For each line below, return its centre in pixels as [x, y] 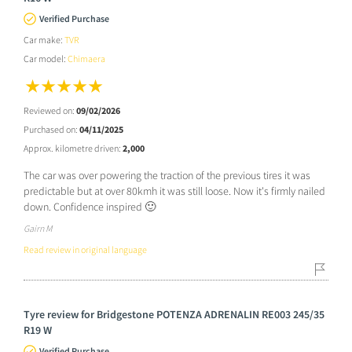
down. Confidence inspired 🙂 [90, 207]
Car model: [46, 59]
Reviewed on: [50, 111]
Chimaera [86, 59]
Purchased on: [51, 130]
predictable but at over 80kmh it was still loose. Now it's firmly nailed [174, 191]
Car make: [44, 40]
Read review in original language [85, 250]
